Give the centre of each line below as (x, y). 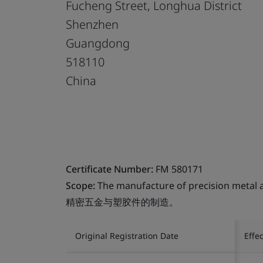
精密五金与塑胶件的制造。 (122, 202)
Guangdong (98, 43)
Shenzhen (92, 24)
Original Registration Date (127, 235)
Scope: (80, 185)
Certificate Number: (109, 169)
